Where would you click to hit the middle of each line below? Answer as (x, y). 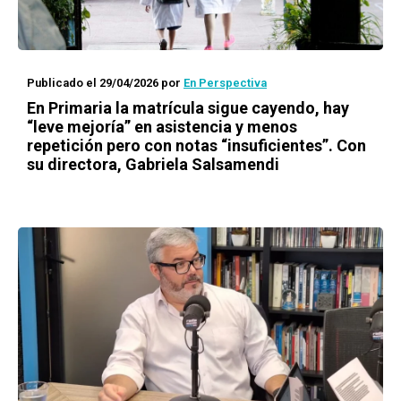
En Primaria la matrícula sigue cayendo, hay (188, 108)
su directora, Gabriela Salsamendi (153, 164)
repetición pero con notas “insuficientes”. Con (196, 145)
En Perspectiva (225, 83)
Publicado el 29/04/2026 (93, 83)
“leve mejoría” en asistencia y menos (162, 127)
